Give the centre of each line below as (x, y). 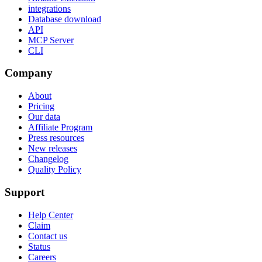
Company (29, 73)
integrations (49, 8)
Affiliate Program (60, 127)
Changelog (48, 159)
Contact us (48, 236)
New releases (53, 149)
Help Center (51, 215)
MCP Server (51, 40)
